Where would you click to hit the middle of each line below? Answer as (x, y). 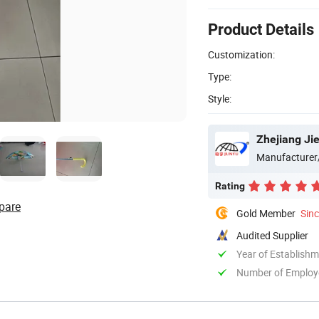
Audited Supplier (272, 235)
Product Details (261, 29)
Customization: (241, 54)
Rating (230, 185)
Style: (220, 98)
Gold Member (266, 213)
